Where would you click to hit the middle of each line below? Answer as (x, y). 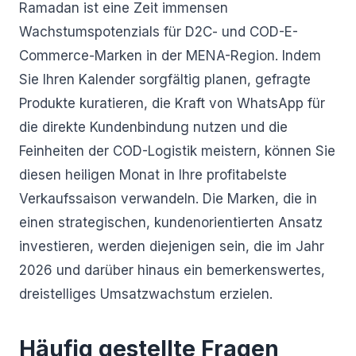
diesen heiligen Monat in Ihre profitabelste (153, 175)
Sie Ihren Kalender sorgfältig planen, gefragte (165, 79)
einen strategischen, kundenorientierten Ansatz (171, 222)
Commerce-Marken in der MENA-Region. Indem (170, 56)
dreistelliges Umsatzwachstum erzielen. (146, 294)
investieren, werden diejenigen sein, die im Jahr (172, 246)
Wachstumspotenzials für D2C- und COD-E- (159, 32)
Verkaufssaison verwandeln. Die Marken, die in (168, 199)
